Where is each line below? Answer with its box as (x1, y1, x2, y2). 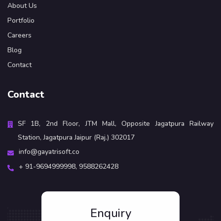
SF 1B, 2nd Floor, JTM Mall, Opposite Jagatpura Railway (18, 119, 214, 129)
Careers (7, 31, 32, 40)
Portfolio (7, 16, 35, 26)
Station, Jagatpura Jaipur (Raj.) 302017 (18, 133, 135, 143)
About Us (7, 1, 37, 11)
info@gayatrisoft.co (19, 147, 79, 157)
